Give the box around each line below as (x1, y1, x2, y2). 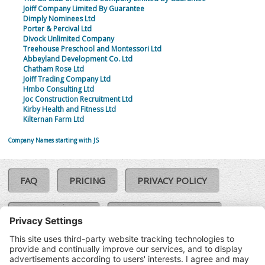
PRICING (69, 174, 106, 187)
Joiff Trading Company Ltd (22, 74, 111, 85)
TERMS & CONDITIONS (20, 242, 117, 254)
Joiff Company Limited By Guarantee (22, 4, 144, 14)
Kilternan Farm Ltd (22, 114, 84, 125)
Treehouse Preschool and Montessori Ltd (22, 44, 161, 54)
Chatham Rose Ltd (22, 64, 84, 75)
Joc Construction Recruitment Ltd (22, 94, 132, 105)
